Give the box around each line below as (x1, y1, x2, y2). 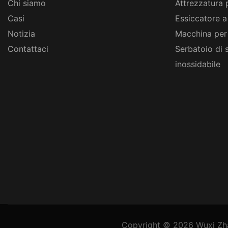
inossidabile (175, 59, 220, 69)
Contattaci (8, 43, 48, 54)
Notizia (8, 28, 35, 39)
